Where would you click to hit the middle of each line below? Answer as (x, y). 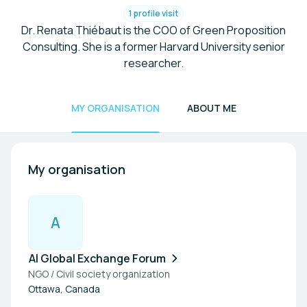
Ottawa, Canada (64, 289)
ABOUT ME (211, 108)
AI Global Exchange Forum (97, 258)
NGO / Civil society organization (99, 274)
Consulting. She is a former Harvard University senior (153, 47)
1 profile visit (153, 13)
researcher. (153, 63)
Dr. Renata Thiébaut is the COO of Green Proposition (153, 30)
